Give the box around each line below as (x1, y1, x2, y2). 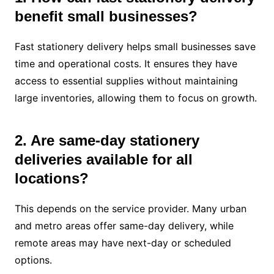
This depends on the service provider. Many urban (14, 202, 246, 215)
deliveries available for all (14, 150, 193, 168)
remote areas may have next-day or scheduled (14, 236, 231, 249)
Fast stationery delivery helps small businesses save (14, 40, 256, 53)
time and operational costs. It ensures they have (14, 57, 237, 70)
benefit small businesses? (14, 7, 198, 24)
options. (14, 253, 52, 266)
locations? (14, 169, 89, 187)
